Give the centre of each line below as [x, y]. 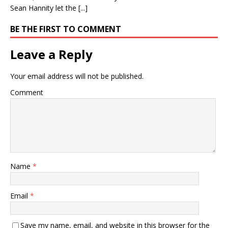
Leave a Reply [51, 54]
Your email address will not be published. [77, 76]
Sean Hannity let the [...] [49, 8]
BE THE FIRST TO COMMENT [66, 29]
